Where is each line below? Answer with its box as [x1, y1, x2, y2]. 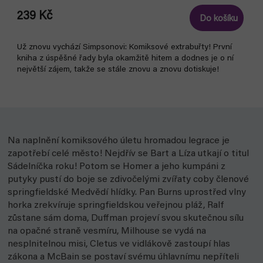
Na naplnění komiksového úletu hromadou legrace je [8, 136, 230, 146]
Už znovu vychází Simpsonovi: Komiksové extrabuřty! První [17, 43, 232, 52]
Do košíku [200, 15, 238, 23]
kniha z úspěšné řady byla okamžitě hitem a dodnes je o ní [17, 55, 234, 63]
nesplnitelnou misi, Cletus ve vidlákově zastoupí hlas [8, 240, 230, 249]
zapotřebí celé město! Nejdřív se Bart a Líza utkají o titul [8, 149, 249, 159]
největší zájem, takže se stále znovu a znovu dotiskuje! [17, 66, 219, 74]
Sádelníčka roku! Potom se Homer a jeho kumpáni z [8, 162, 225, 171]
